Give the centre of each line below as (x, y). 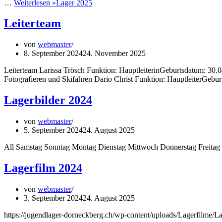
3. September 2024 (53, 198)
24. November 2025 (114, 54)
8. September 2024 (53, 54)
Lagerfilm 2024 (43, 168)
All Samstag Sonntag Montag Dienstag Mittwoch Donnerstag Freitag (112, 147)
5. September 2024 (53, 130)
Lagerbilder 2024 (48, 100)
